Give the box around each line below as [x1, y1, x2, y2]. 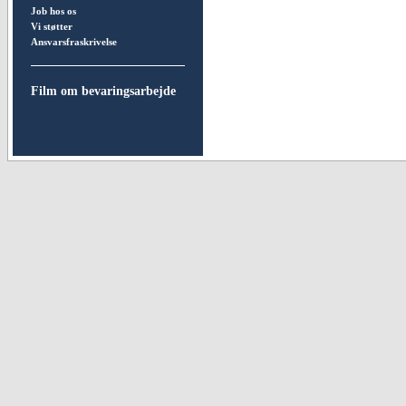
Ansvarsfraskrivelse [31, 36, 117, 47]
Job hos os [31, 5, 76, 16]
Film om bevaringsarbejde [31, 84, 176, 98]
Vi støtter [31, 21, 72, 32]
